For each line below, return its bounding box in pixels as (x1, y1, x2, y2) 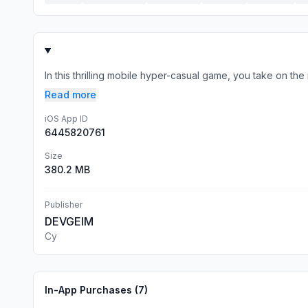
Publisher (45, 199, 82, 210)
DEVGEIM (45, 214, 93, 228)
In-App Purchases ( (45, 284, 138, 296)
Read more (45, 89, 96, 100)
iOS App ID (45, 113, 88, 124)
